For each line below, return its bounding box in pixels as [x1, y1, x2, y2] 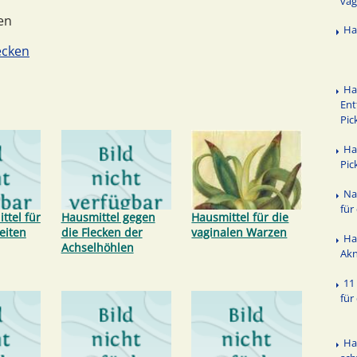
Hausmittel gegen [61, 209, 155, 225]
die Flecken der [61, 224, 143, 240]
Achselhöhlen [61, 239, 134, 255]
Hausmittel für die [191, 209, 289, 225]
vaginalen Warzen [191, 224, 288, 240]
